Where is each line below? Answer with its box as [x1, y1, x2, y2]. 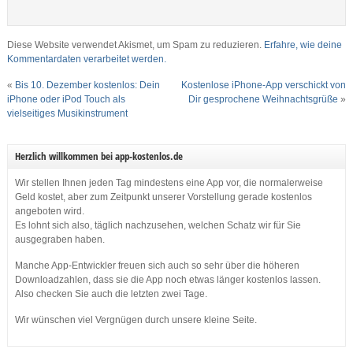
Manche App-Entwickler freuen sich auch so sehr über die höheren [14, 260, 299, 272]
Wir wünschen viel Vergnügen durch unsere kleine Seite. [14, 314, 257, 326]
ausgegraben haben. [14, 234, 105, 246]
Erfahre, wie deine [263, 39, 342, 51]
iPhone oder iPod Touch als [6, 94, 125, 106]
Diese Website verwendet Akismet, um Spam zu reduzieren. [6, 39, 264, 51]
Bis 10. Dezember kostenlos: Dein [14, 80, 160, 91]
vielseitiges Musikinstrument [6, 108, 128, 120]
